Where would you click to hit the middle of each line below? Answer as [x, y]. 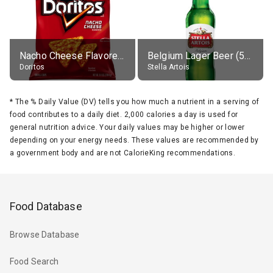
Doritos [32, 67]
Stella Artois [168, 67]
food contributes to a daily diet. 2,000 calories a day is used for [124, 114]
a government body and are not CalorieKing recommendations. [123, 153]
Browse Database [45, 235]
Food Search [34, 262]
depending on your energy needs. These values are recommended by [134, 140]
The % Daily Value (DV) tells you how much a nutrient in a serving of [137, 101]
